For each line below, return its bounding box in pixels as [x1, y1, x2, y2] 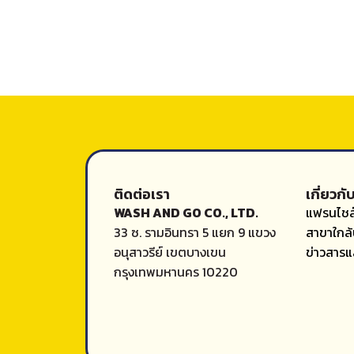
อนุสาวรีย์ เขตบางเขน [114, 243, 227, 262]
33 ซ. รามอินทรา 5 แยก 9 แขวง [114, 223, 277, 243]
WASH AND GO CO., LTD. [114, 203, 259, 223]
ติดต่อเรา [114, 183, 171, 205]
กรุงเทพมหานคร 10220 [114, 262, 239, 282]
